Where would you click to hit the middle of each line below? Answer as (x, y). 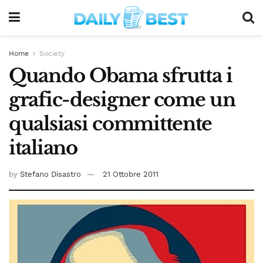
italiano (43, 148)
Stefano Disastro (50, 174)
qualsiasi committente (111, 124)
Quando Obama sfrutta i (121, 76)
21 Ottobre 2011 (131, 174)
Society (52, 53)
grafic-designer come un (122, 100)
